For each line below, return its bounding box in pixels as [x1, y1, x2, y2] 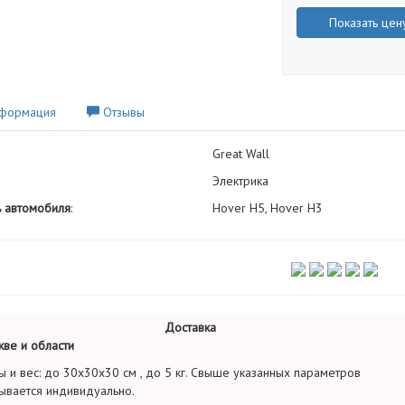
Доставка [165, 319, 216, 335]
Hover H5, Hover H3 [212, 200, 323, 216]
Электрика [212, 173, 268, 189]
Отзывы [99, 104, 145, 120]
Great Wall [212, 146, 269, 162]
